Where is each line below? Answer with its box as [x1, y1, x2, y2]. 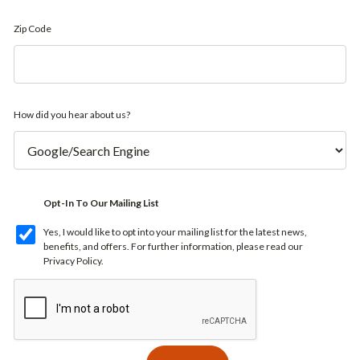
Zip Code [14, 22, 51, 35]
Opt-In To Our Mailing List [43, 197, 160, 209]
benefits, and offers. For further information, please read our [43, 240, 304, 252]
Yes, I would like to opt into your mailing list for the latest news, [43, 226, 308, 238]
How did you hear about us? [14, 108, 130, 121]
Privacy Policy [43, 255, 102, 267]
